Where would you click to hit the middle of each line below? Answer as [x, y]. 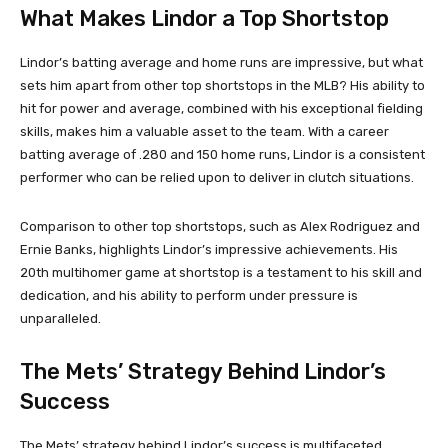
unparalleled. [60, 318]
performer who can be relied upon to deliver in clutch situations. [217, 177]
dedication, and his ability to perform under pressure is [189, 295]
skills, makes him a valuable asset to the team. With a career [204, 131]
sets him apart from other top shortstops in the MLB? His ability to [222, 85]
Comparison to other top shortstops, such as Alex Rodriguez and [220, 226]
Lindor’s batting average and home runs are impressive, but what [221, 62]
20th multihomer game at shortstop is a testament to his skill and [221, 272]
